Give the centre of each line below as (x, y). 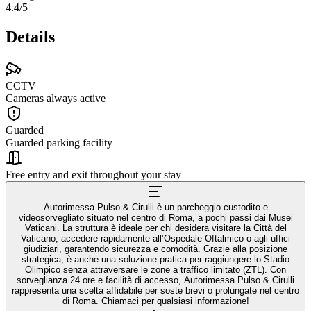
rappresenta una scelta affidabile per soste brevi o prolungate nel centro (155, 290)
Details (30, 36)
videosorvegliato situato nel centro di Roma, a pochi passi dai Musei (155, 217)
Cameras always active (56, 98)
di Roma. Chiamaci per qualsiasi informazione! (155, 301)
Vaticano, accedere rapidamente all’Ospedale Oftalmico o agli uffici (155, 238)
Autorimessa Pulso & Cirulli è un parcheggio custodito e (155, 207)
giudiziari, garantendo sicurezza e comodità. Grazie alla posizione (155, 249)
